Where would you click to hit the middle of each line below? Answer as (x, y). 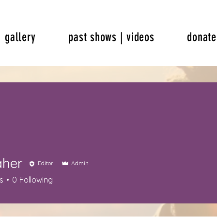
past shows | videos (111, 37)
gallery (20, 37)
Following (36, 180)
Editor (46, 163)
